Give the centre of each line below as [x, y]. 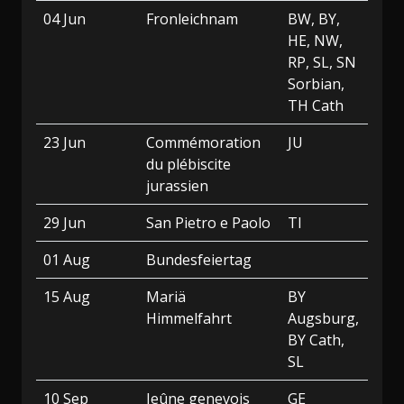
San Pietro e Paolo [208, 223]
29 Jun [64, 223]
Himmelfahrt [189, 318]
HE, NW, [315, 41]
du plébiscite [188, 164]
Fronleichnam [192, 19]
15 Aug [67, 297]
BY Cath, [316, 340]
